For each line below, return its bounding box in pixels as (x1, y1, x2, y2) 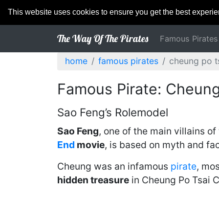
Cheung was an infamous (57, 160, 171, 172)
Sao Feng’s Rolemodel (57, 106, 168, 119)
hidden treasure (57, 174, 129, 186)
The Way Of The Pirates (57, 32, 148, 44)
